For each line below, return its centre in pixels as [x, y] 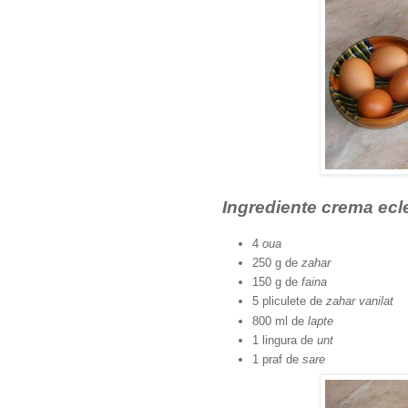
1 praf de [277, 360]
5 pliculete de [289, 301]
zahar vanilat [362, 301]
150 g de [277, 282]
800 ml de [280, 321]
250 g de [277, 262]
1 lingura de [285, 341]
